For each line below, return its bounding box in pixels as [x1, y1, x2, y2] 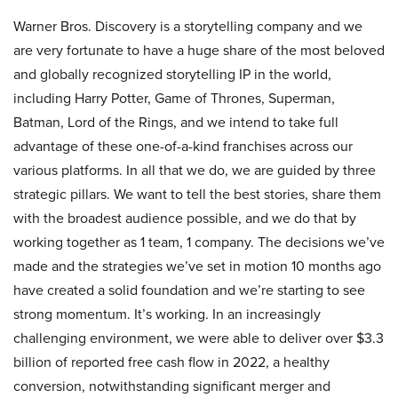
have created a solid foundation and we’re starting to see [13, 280, 365, 300]
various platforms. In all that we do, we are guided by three [13, 160, 376, 180]
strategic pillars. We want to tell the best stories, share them [13, 184, 381, 204]
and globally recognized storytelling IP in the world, [13, 64, 331, 84]
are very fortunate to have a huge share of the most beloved [13, 40, 385, 60]
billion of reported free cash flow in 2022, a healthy [13, 352, 330, 372]
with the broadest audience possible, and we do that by [13, 208, 356, 228]
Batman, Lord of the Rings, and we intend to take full [13, 112, 338, 132]
